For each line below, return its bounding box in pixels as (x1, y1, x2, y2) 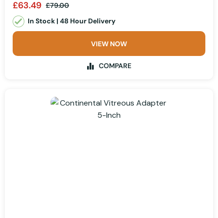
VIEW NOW (91, 39, 127, 49)
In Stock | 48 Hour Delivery (28, 16, 115, 25)
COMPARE (98, 61, 131, 71)
